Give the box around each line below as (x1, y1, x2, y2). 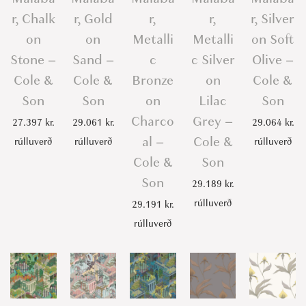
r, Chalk (11, 9, 55, 28)
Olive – (251, 50, 294, 69)
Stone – (10, 50, 57, 69)
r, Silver (251, 9, 295, 28)
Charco (131, 111, 175, 130)
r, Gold (73, 9, 113, 28)
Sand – (72, 50, 114, 69)
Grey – (193, 111, 234, 130)
